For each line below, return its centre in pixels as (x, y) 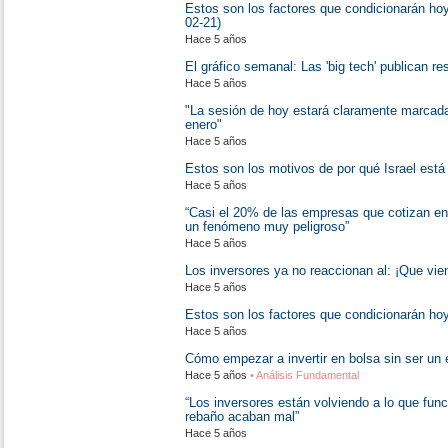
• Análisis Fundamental (303, 375)
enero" (203, 124)
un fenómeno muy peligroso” (267, 226)
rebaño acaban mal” (242, 416)
